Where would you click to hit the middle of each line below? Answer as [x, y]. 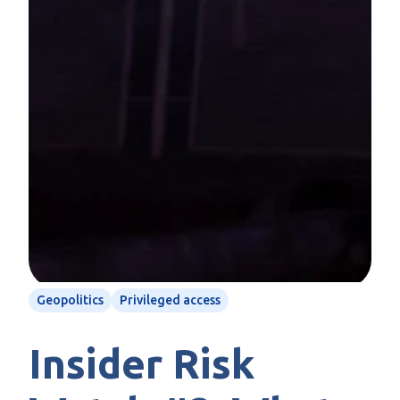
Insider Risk [142, 363]
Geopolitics [70, 300]
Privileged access [170, 300]
